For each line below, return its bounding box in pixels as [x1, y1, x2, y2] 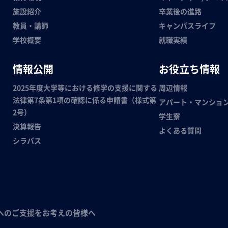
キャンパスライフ [159, 20, 216, 31]
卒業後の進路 [159, 6, 202, 16]
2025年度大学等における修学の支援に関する [12, 82, 157, 93]
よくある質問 [159, 125, 202, 135]
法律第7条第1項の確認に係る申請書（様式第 [12, 95, 156, 105]
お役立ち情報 [159, 62, 220, 76]
